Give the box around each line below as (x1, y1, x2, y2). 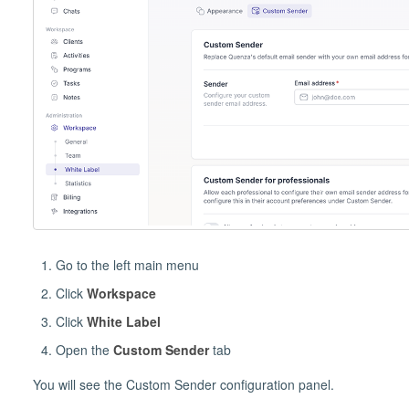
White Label (86, 312, 161, 331)
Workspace (86, 284, 156, 303)
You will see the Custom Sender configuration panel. (32, 375, 334, 394)
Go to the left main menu (55, 256, 199, 275)
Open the (55, 341, 113, 360)
